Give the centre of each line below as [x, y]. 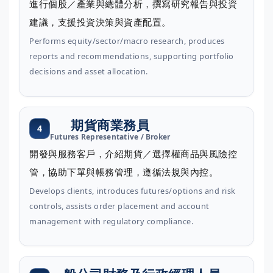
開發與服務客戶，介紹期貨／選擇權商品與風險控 [133, 153]
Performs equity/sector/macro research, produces [127, 41]
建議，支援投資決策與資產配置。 [100, 22]
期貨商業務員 [110, 125]
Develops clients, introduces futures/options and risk [133, 190]
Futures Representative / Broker [110, 136]
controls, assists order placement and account [119, 206]
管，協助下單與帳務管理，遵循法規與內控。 [124, 172]
